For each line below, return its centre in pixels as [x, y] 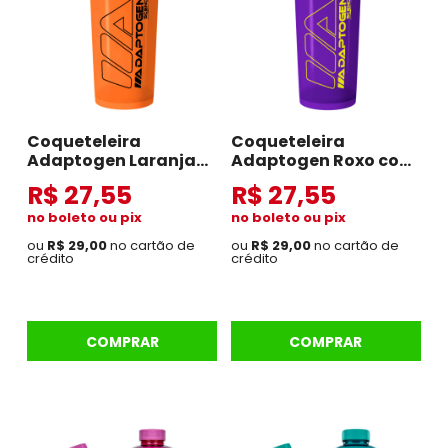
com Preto [71, 180]
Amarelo [268, 180]
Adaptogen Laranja [112, 161]
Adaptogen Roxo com [324, 161]
